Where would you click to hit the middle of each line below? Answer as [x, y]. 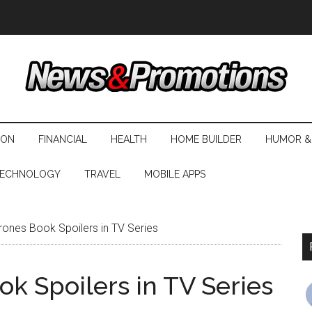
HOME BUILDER [206, 139]
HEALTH [129, 139]
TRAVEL [102, 174]
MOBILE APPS [175, 174]
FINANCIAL [63, 139]
